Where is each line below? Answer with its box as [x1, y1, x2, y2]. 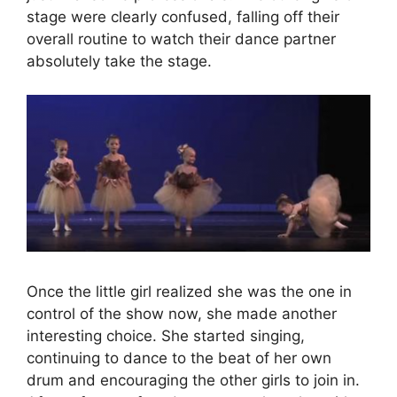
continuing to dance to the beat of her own [27, 348, 331, 367]
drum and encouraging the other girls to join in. [27, 370, 360, 389]
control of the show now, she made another [27, 304, 337, 323]
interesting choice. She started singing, [27, 326, 305, 345]
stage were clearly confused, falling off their [27, 7, 339, 26]
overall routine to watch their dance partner [27, 29, 336, 48]
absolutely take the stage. [27, 51, 212, 70]
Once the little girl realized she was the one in [27, 282, 352, 300]
